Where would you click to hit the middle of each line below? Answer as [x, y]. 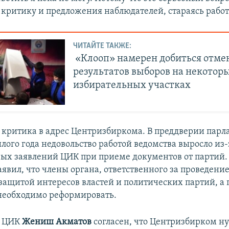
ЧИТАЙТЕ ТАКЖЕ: [102, 46]
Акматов [74, 222]
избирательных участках [132, 86]
